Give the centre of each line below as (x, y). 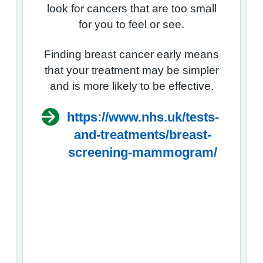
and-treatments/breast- (143, 134)
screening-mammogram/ (143, 152)
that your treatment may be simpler (131, 70)
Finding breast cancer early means (131, 54)
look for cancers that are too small (131, 9)
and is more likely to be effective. (131, 86)
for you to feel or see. (131, 24)
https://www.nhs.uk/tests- (143, 117)
